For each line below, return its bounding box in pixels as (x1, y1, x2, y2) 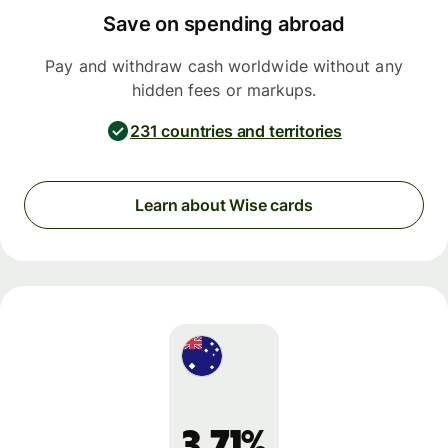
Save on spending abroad (103, 12, 345, 37)
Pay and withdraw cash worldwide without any (45, 56, 403, 77)
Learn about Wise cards (135, 194, 313, 215)
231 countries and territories (130, 121, 342, 142)
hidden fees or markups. (131, 80, 317, 101)
